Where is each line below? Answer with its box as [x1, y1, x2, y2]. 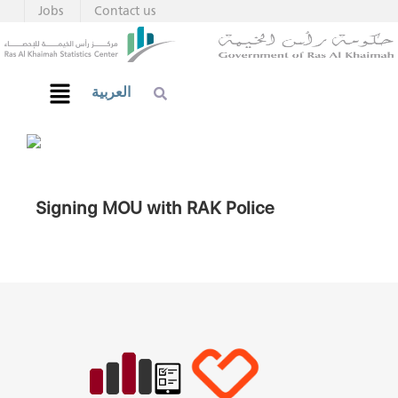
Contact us [94, 4, 155, 19]
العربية [92, 84, 131, 101]
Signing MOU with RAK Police [35, 194, 275, 223]
